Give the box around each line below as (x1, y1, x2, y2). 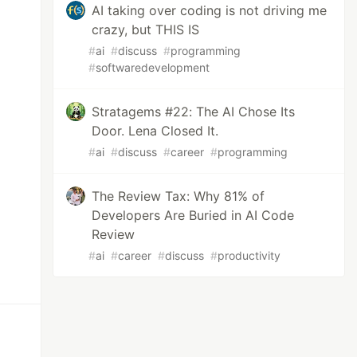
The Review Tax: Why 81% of (92, 188, 265, 204)
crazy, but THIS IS (92, 22, 200, 37)
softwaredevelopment (96, 61, 210, 74)
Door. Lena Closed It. (92, 123, 219, 139)
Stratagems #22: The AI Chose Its (92, 104, 296, 120)
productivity (218, 249, 281, 262)
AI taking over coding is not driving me (92, 2, 328, 18)
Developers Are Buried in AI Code (92, 207, 295, 223)
